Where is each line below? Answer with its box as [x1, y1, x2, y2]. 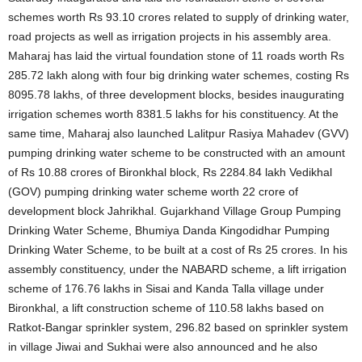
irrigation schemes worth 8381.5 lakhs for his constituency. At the [8, 107, 339, 121]
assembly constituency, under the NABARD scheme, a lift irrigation [8, 263, 347, 276]
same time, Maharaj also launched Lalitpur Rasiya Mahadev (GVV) [8, 127, 349, 141]
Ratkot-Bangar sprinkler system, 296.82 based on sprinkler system [8, 321, 348, 335]
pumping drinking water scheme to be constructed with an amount [8, 146, 345, 160]
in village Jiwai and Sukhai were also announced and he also [8, 340, 318, 354]
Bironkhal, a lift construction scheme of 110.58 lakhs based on [8, 301, 324, 315]
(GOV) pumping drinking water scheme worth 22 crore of [8, 185, 298, 199]
